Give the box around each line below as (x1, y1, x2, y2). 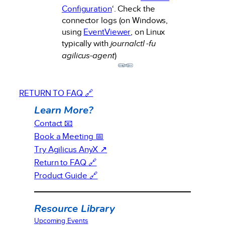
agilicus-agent (62, 50, 115, 61)
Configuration (62, 4, 112, 14)
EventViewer (83, 27, 131, 37)
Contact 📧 (34, 118, 73, 128)
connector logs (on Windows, (62, 15, 168, 25)
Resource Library (34, 201, 115, 215)
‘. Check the (111, 4, 155, 14)
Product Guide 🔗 (34, 170, 98, 180)
